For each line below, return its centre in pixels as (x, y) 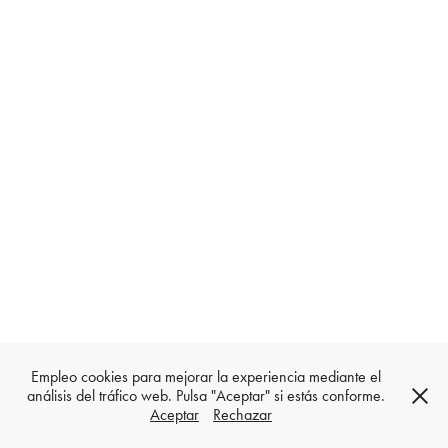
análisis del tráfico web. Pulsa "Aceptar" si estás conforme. (206, 395)
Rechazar (242, 414)
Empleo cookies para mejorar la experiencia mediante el (206, 376)
